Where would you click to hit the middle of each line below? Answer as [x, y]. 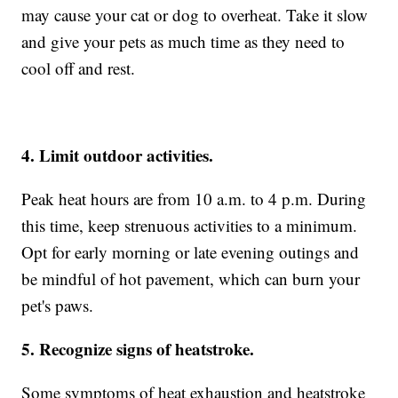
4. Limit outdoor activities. [118, 155]
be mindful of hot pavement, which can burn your [191, 279]
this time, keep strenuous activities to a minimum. [190, 226]
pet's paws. [58, 306]
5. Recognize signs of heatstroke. [138, 349]
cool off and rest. [79, 68]
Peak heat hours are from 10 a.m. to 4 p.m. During [194, 199]
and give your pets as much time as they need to [183, 42]
